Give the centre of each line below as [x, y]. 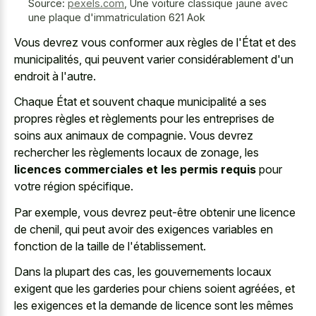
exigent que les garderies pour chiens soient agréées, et [154, 289]
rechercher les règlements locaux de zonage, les [136, 153]
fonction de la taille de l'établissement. [110, 246]
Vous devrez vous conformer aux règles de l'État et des [155, 42]
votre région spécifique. [74, 187]
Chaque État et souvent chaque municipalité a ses [140, 102]
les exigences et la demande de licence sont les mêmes [154, 306]
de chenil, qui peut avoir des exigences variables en [144, 229]
